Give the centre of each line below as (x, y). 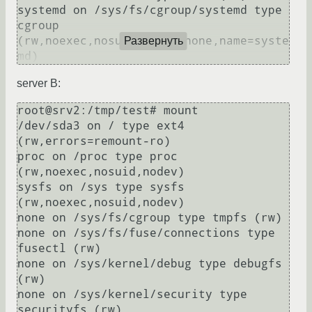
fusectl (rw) (59, 249)
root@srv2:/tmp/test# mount (108, 111)
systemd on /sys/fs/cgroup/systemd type (150, 10)
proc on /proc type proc (97, 157)
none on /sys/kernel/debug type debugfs (150, 264)
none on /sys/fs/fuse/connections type (146, 233)
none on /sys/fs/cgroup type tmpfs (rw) (150, 218)
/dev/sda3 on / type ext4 (101, 126)
